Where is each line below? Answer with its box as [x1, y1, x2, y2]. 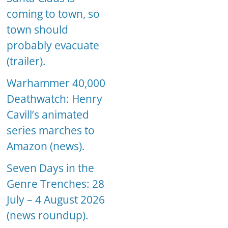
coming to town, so [7, 7, 100, 21]
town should [7, 22, 69, 37]
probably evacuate [7, 38, 100, 53]
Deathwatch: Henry [7, 92, 103, 106]
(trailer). [7, 54, 46, 69]
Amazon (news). [7, 139, 85, 154]
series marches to [7, 123, 95, 138]
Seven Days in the [7, 161, 95, 176]
